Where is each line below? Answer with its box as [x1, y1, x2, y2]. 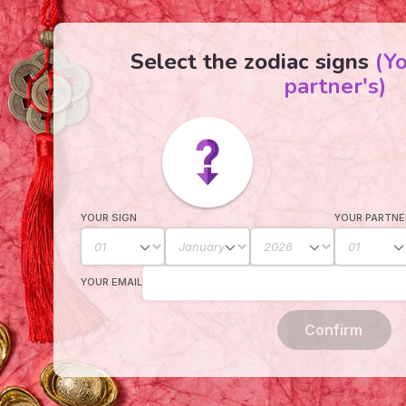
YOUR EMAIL [81, 275, 142, 288]
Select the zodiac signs [130, 47, 375, 76]
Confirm [304, 321, 362, 339]
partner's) [283, 72, 386, 101]
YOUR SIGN [81, 211, 137, 224]
